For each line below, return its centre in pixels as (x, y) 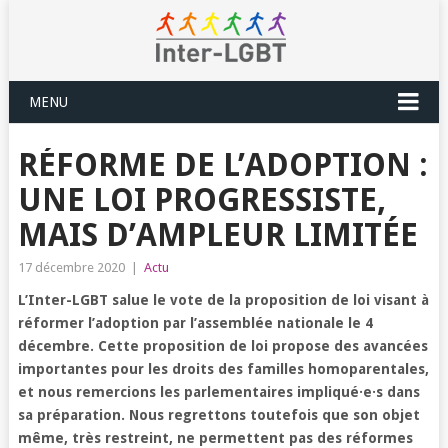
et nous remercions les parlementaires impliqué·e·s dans (218, 392)
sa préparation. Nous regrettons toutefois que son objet (218, 415)
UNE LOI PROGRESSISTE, (201, 200)
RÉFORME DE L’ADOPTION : (222, 165)
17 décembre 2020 (71, 267)
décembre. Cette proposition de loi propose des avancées (222, 346)
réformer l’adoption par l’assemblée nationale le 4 (195, 323)
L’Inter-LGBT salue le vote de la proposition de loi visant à (223, 300)
